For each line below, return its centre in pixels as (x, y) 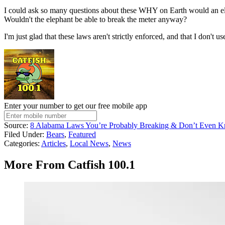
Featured (82, 135)
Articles (53, 144)
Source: (17, 126)
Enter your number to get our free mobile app (76, 106)
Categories (21, 144)
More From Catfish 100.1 (70, 165)
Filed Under (23, 135)
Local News (89, 144)
